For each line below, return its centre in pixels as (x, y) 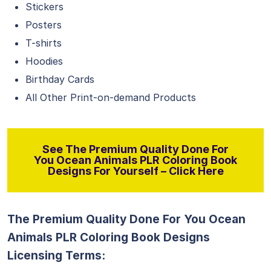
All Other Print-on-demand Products (111, 97)
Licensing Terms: (56, 256)
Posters (44, 25)
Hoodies (44, 61)
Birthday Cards (60, 79)
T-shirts (44, 43)
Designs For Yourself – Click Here (135, 171)
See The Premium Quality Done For (135, 149)
